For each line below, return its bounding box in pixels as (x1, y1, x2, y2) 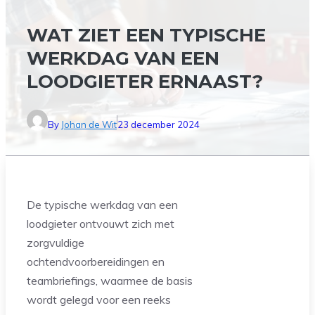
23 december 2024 (117, 118, 200, 130)
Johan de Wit (61, 118, 117, 130)
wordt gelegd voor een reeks (27, 292, 171, 307)
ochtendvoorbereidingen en (27, 254, 165, 269)
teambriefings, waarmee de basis (27, 273, 193, 288)
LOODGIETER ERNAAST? (27, 70, 263, 94)
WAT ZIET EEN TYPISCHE (27, 24, 266, 47)
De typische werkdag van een (27, 197, 178, 212)
